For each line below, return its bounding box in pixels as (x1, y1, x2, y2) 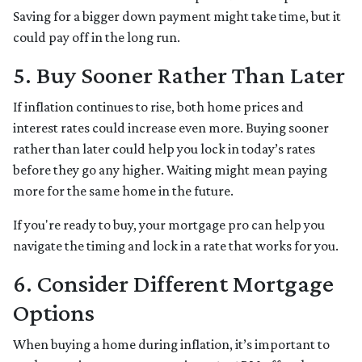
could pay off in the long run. (13, 29, 180, 46)
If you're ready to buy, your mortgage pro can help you (13, 217, 325, 234)
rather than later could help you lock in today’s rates (13, 141, 315, 158)
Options (13, 298, 95, 327)
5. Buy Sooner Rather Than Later (13, 61, 345, 90)
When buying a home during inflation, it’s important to (13, 336, 330, 353)
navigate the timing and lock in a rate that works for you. (13, 238, 339, 255)
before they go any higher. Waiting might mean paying (13, 162, 327, 179)
